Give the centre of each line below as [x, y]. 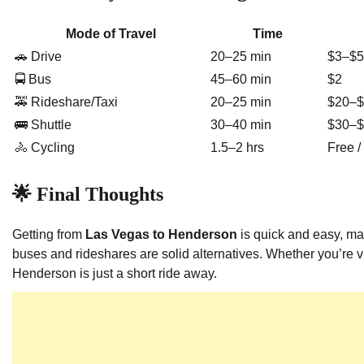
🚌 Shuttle [43, 125]
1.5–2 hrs [237, 148]
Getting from [49, 235]
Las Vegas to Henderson [161, 235]
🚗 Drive [38, 57]
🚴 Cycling [45, 148]
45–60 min [241, 80]
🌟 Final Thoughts [88, 195]
